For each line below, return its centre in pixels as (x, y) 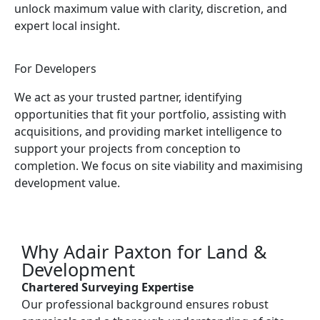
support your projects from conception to (127, 149)
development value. (67, 183)
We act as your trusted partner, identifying (128, 97)
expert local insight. (67, 26)
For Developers (55, 69)
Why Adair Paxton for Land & (144, 251)
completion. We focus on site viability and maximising (159, 166)
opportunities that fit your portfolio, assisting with (150, 114)
